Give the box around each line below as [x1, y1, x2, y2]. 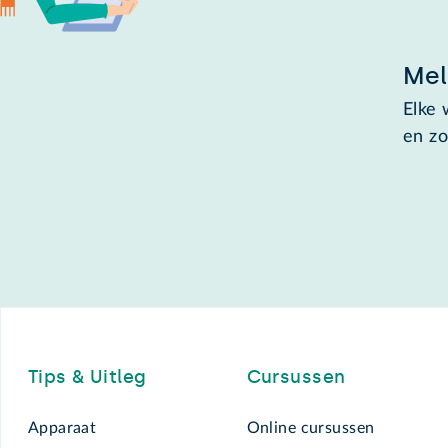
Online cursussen [246, 420, 375, 437]
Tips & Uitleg [27, 366, 147, 389]
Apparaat [27, 420, 97, 437]
